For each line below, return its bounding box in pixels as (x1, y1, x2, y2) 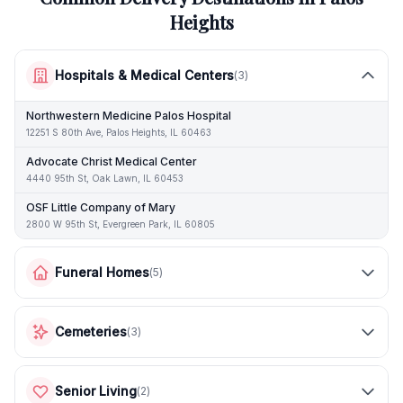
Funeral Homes (55, 264, 149, 280)
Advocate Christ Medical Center (26, 155, 197, 168)
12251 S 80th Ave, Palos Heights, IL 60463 (26, 127, 211, 138)
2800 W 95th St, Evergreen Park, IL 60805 (26, 219, 215, 229)
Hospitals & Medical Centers (55, 67, 234, 83)
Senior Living (55, 383, 137, 399)
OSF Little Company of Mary (26, 201, 175, 214)
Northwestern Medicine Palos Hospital (26, 109, 231, 122)
